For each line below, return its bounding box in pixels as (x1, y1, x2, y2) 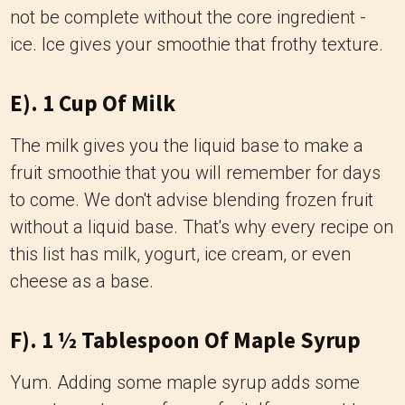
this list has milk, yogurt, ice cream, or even (10, 243, 351, 265)
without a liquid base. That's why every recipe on (10, 216, 393, 238)
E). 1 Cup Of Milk (10, 89, 175, 118)
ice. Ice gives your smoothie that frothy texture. (10, 33, 383, 55)
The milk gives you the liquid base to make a (10, 135, 363, 156)
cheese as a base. (10, 270, 154, 292)
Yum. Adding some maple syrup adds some (10, 372, 360, 393)
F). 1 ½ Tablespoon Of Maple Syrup (10, 325, 361, 354)
